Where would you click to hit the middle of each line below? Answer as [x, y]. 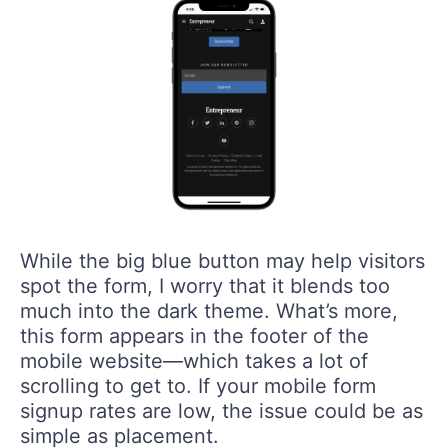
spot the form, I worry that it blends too [205, 285]
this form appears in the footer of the [194, 335]
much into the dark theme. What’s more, [209, 310]
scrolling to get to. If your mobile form [198, 385]
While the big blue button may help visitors [222, 260]
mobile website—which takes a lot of [194, 360]
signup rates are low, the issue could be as [221, 410]
